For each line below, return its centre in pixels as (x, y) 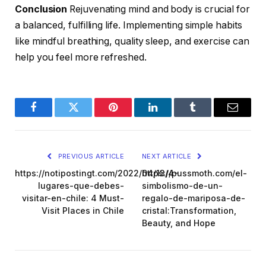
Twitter (88, 116)
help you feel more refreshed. (81, 58)
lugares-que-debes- (81, 186)
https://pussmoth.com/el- (194, 173)
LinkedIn (172, 116)
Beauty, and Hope (179, 223)
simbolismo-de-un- (182, 186)
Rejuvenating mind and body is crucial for (159, 9)
